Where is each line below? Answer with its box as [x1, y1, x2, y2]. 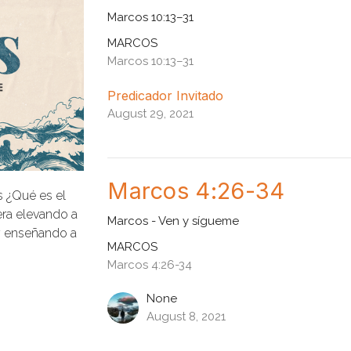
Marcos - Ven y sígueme [107, 214, 240, 229]
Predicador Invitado [107, 88, 224, 104]
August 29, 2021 [107, 107, 194, 121]
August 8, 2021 [147, 309, 226, 324]
